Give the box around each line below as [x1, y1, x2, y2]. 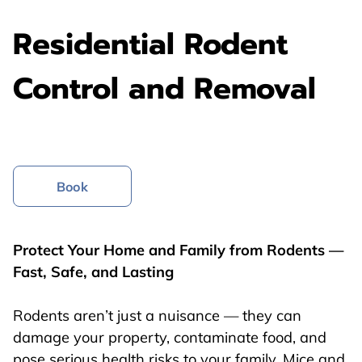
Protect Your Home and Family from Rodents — [13, 240, 343, 259]
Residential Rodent [13, 21, 288, 66]
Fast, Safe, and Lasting [13, 262, 174, 281]
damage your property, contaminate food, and [13, 327, 326, 347]
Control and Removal [13, 65, 316, 111]
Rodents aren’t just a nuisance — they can [13, 305, 301, 325]
